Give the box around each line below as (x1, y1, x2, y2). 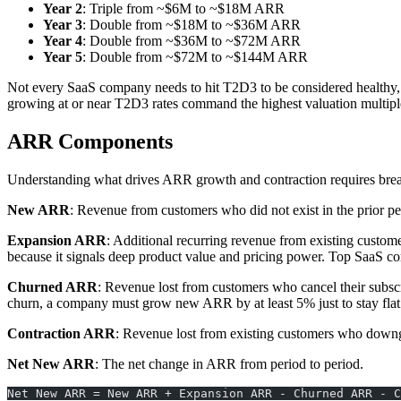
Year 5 (43, 48, 82, 64)
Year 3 (43, 16, 82, 32)
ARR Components (7, 129, 173, 153)
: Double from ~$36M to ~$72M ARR (82, 32, 301, 48)
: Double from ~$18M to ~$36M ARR (82, 16, 301, 32)
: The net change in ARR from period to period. (95, 355, 363, 371)
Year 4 (43, 32, 82, 48)
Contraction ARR (7, 325, 115, 341)
